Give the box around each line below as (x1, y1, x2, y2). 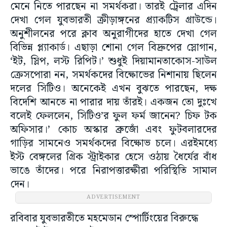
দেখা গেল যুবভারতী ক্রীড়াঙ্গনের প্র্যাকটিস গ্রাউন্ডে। (10, 12, 217, 29)
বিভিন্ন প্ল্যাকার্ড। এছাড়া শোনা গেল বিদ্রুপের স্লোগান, (10, 40, 217, 56)
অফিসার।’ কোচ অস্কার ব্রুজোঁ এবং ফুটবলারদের (10, 122, 217, 138)
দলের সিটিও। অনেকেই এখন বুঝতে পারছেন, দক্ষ (10, 81, 217, 97)
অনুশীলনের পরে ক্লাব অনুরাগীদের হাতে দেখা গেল (10, 26, 217, 43)
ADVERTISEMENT (87, 193, 140, 202)
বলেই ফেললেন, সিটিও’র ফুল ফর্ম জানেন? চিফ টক (10, 108, 217, 125)
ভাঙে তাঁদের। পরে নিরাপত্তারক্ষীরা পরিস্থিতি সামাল (10, 163, 217, 179)
